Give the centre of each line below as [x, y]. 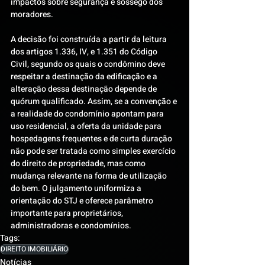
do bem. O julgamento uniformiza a [77, 188]
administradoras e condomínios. [71, 226]
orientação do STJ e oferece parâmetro [83, 201]
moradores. [32, 14]
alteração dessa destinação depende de [85, 89]
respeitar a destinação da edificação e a [85, 77]
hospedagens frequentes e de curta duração [92, 139]
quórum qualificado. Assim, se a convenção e [95, 101]
